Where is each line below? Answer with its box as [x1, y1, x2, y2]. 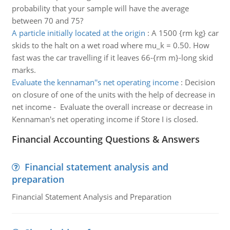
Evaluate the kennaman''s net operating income [11, 77, 179, 87]
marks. [11, 65, 36, 75]
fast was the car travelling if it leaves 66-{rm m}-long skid [11, 52, 213, 63]
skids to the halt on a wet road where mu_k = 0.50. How [11, 40, 209, 50]
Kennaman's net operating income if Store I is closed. [11, 114, 198, 124]
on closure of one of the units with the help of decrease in [11, 89, 215, 100]
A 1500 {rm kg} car [151, 28, 219, 38]
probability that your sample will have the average [11, 3, 189, 13]
